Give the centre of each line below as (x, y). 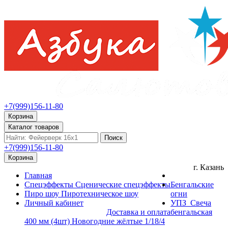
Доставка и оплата (138, 212)
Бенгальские (192, 184)
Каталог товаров (34, 127)
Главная (38, 175)
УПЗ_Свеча (191, 203)
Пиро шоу (42, 194)
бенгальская (191, 212)
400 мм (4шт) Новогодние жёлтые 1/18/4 (95, 221)
